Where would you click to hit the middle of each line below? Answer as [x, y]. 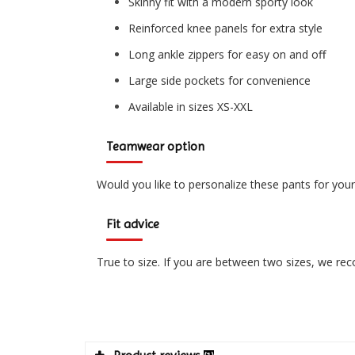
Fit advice [133, 224]
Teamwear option [155, 147]
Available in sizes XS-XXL [191, 107]
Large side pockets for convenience [219, 81]
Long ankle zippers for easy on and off [227, 55]
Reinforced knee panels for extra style [225, 29]
